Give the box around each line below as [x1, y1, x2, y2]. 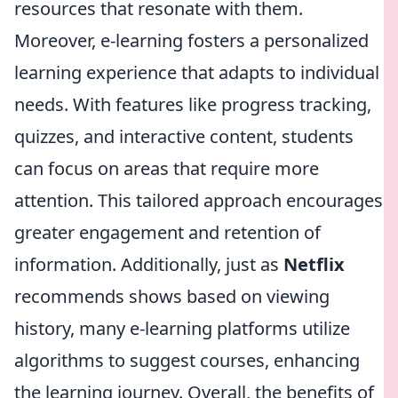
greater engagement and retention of [14, 220, 321, 244]
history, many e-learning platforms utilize [14, 316, 350, 340]
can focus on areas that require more [14, 156, 319, 180]
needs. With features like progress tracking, [14, 92, 371, 116]
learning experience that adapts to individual [14, 60, 379, 84]
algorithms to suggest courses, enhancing [14, 348, 360, 372]
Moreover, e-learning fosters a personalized [14, 28, 369, 52]
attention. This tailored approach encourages [14, 188, 383, 212]
